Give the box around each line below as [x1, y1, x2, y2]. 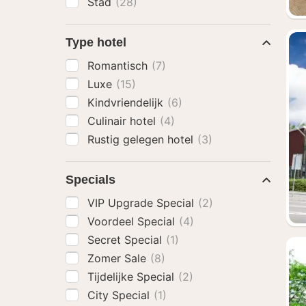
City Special [87, 288, 153, 302]
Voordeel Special [87, 214, 178, 228]
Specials [66, 173, 115, 186]
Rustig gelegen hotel [87, 133, 197, 146]
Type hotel [66, 36, 126, 49]
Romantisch [87, 59, 151, 72]
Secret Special [87, 233, 165, 247]
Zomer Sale [87, 251, 150, 265]
